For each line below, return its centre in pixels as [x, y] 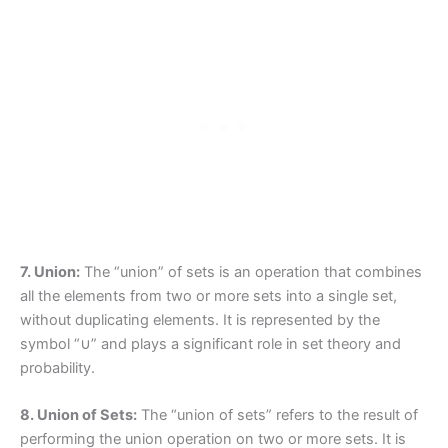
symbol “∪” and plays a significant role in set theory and [210, 343]
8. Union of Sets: [78, 415]
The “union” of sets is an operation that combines [251, 271]
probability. [57, 367]
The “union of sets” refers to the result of [277, 415]
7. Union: [50, 271]
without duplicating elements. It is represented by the [200, 319]
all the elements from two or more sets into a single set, [208, 295]
